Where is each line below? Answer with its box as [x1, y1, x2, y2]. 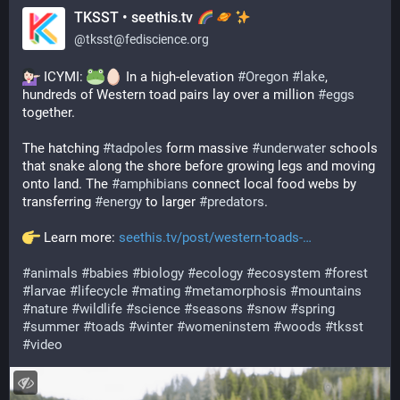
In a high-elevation [122, 69, 237, 85]
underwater [260, 140, 326, 156]
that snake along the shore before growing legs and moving [22, 158, 375, 174]
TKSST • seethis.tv [74, 9, 196, 26]
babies [89, 265, 129, 281]
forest [332, 265, 368, 281]
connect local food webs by [188, 176, 356, 192]
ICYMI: [40, 69, 87, 85]
